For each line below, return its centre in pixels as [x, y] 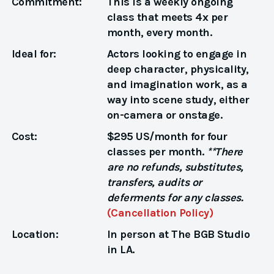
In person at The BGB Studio [178, 234]
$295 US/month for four [167, 136]
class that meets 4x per [167, 17]
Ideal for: [34, 54]
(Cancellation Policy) [160, 213]
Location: [35, 234]
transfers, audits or [154, 182]
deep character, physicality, [178, 69]
